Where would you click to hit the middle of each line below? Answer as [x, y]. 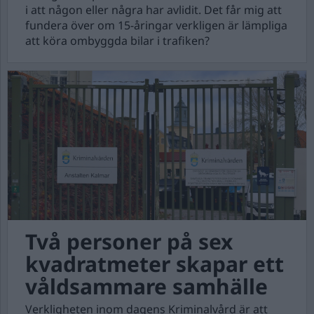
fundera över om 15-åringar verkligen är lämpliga [156, 25]
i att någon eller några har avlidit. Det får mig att [153, 10]
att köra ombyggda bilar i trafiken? [117, 41]
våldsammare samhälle [146, 286]
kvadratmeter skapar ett [155, 264]
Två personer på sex [129, 241]
